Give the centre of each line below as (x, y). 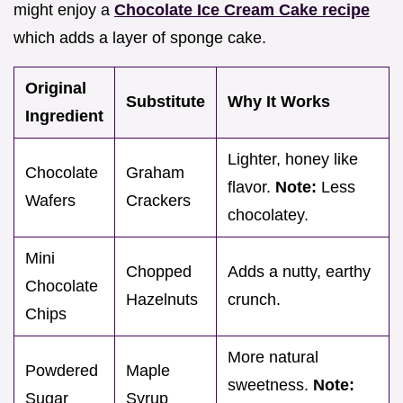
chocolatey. (268, 215)
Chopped (159, 271)
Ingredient (64, 116)
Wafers (50, 200)
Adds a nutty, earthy (299, 271)
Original (56, 88)
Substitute (166, 101)
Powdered (62, 370)
